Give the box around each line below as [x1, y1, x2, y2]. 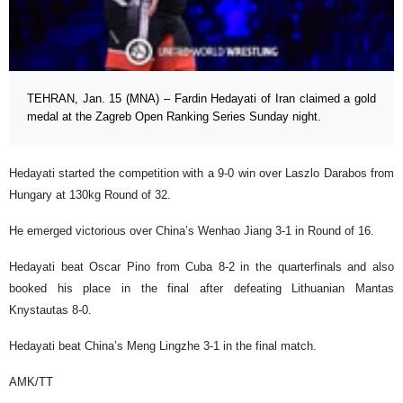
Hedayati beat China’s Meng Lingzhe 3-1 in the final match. [9, 339, 317, 354]
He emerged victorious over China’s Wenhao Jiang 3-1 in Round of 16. [9, 224, 374, 238]
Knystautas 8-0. [9, 303, 92, 318]
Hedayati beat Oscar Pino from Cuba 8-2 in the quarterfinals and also [9, 260, 394, 274]
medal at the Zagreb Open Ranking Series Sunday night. [27, 110, 321, 124]
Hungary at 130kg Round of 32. [9, 188, 171, 202]
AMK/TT [9, 375, 53, 390]
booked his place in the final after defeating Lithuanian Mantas [9, 282, 394, 296]
